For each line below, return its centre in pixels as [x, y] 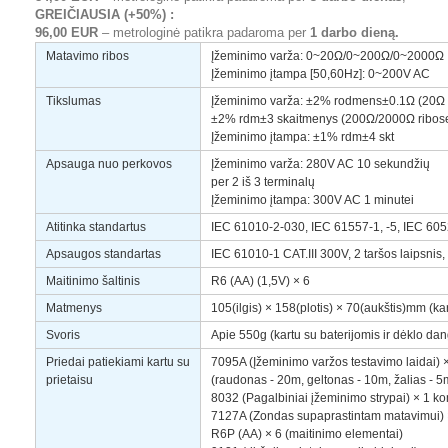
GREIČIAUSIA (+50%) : [104, 14]
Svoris [63, 335]
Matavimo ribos [87, 56]
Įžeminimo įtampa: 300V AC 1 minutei [312, 200]
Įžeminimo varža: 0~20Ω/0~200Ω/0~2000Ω [327, 56]
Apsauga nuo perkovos [109, 164]
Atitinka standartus [96, 227]
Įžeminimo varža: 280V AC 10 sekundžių [320, 164]
